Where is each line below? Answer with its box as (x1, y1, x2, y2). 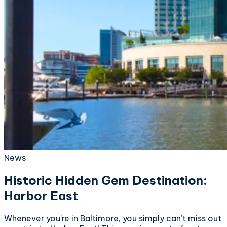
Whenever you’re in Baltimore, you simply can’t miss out (4, 213, 221, 223)
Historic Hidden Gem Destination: (4, 172, 207, 188)
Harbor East (4, 187, 78, 203)
